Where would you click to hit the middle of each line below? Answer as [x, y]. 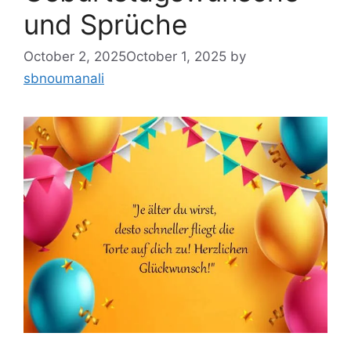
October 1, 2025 [176, 57]
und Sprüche [105, 24]
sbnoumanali [64, 79]
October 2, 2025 [75, 57]
